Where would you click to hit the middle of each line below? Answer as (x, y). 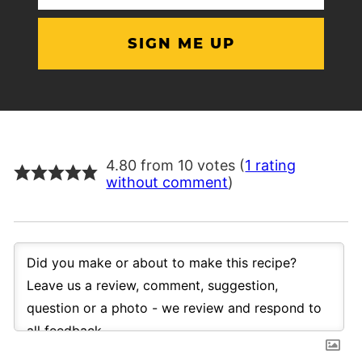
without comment (167, 182)
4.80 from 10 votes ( (176, 165)
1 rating (271, 165)
